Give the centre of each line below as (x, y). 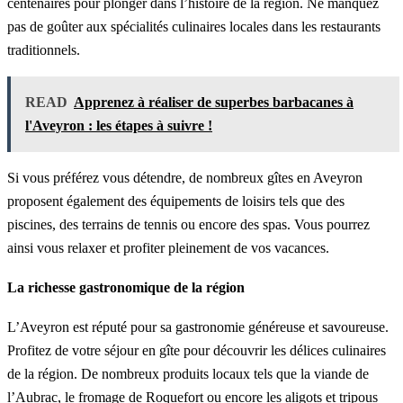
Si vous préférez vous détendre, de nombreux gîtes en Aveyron (185, 178)
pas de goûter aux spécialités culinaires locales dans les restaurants (194, 27)
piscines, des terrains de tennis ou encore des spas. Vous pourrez (188, 225)
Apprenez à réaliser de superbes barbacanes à (214, 103)
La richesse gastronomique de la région (126, 288)
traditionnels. (44, 50)
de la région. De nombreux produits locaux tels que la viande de (188, 373)
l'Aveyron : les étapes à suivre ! (119, 126)
